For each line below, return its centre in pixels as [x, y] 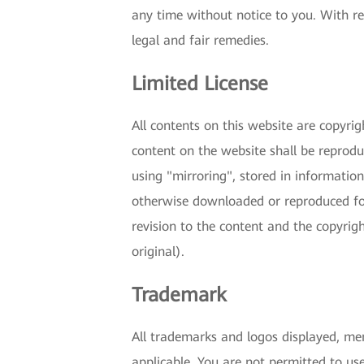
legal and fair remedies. [200, 40]
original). [158, 251]
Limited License [200, 84]
